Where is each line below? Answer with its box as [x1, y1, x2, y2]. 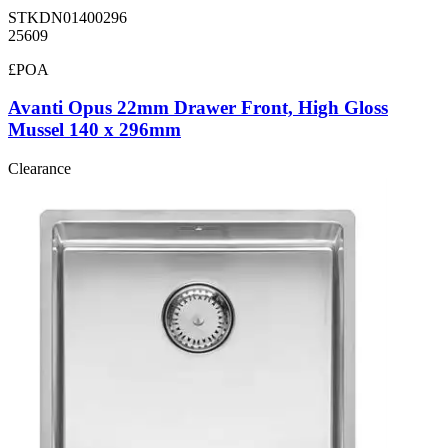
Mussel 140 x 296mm [8, 119, 181, 141]
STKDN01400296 [8, 8, 127, 26]
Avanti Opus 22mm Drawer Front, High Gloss [8, 97, 388, 119]
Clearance [8, 160, 71, 178]
